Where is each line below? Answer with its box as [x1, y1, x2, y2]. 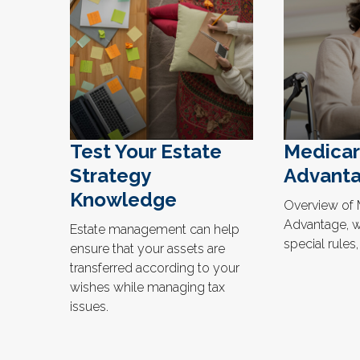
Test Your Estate [70, 140, 222, 164]
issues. [70, 299, 108, 315]
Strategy [70, 164, 150, 188]
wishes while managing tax [70, 280, 225, 296]
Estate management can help [70, 222, 239, 238]
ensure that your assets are [70, 241, 225, 257]
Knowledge [70, 188, 177, 212]
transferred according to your [70, 260, 239, 276]
